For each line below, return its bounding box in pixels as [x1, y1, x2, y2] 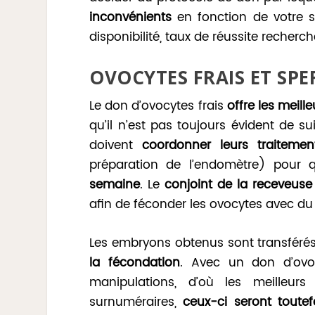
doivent [89, 136, 143, 156]
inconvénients [89, 8, 172, 27]
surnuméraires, [89, 292, 177, 313]
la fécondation [89, 253, 180, 274]
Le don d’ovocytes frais [89, 96, 227, 117]
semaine [89, 175, 141, 195]
